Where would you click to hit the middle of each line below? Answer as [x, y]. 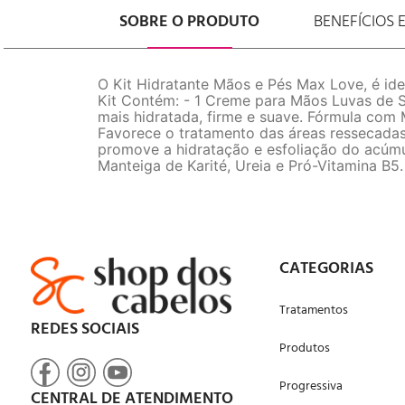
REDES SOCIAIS [85, 330]
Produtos [305, 348]
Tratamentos [314, 311]
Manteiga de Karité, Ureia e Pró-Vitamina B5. [250, 165]
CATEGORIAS [327, 269]
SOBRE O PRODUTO [189, 22]
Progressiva [311, 386]
